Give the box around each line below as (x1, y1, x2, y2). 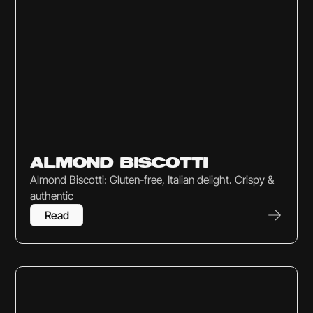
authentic (30, 189, 74, 203)
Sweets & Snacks (22, 141, 97, 153)
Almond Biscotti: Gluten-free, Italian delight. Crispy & (30, 173, 275, 187)
